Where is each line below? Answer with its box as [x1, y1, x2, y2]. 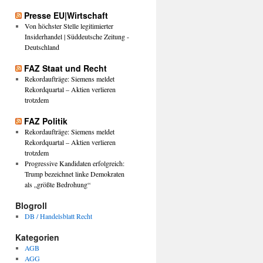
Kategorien [15, 231, 59, 243]
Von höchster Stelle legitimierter [24, 21, 113, 31]
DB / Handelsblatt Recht [24, 211, 92, 221]
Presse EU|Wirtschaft [24, 9, 108, 21]
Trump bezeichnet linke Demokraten [24, 169, 124, 178]
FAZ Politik [24, 115, 68, 127]
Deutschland [24, 42, 59, 52]
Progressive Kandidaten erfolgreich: [24, 159, 124, 168]
